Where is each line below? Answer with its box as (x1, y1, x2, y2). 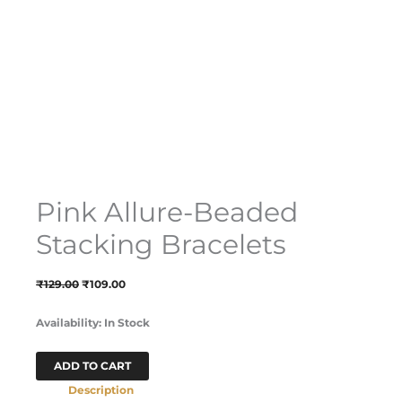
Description (68, 382, 134, 397)
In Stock (104, 315, 150, 329)
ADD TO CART (54, 358, 131, 372)
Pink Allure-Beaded (36, 195, 298, 229)
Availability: (36, 315, 101, 329)
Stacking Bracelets (36, 227, 286, 261)
